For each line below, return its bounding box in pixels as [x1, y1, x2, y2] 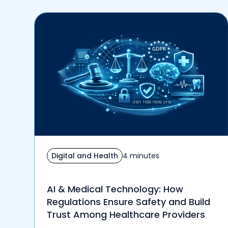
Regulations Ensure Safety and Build [47, 195, 211, 209]
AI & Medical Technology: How [47, 183, 184, 196]
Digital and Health [51, 150, 119, 161]
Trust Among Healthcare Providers [47, 208, 206, 221]
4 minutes [123, 150, 160, 161]
